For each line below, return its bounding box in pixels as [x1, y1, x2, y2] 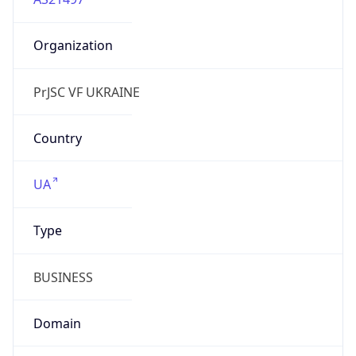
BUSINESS [33, 268, 93, 286]
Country [33, 129, 82, 147]
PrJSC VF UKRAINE [33, 83, 140, 101]
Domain [33, 314, 81, 332]
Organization [33, 37, 113, 55]
